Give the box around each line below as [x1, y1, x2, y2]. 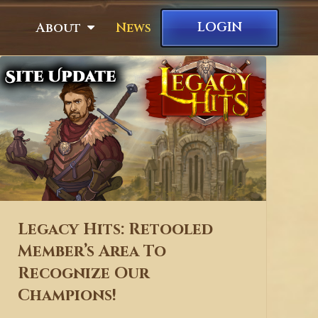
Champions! [18, 285, 117, 307]
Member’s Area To [18, 241, 167, 263]
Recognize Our [18, 263, 150, 285]
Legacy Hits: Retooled [18, 219, 214, 241]
